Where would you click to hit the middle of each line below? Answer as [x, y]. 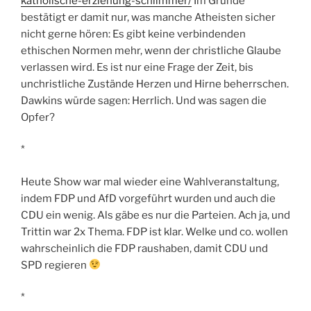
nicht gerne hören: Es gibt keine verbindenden [133, 34]
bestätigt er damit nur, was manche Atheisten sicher [148, 17]
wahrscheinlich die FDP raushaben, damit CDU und [144, 248]
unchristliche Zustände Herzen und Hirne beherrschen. [155, 84]
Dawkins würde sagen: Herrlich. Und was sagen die [144, 100]
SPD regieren [55, 265]
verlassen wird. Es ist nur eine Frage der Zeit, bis [137, 67]
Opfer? [38, 117]
